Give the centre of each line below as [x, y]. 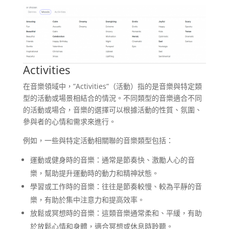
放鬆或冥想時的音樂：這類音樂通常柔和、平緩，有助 [116, 213]
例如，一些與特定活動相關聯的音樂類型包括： [98, 140]
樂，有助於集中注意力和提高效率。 [87, 199]
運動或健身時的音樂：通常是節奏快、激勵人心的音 [112, 159]
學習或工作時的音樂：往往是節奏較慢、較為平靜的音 [116, 186]
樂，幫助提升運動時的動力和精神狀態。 [94, 173]
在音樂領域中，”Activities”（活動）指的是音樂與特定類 [112, 86]
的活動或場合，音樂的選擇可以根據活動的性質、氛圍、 [112, 109]
